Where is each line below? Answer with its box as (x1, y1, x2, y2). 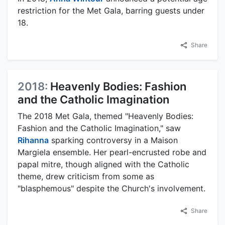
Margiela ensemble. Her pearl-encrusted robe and (18, 147, 206, 157)
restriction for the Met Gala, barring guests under (18, 5, 204, 16)
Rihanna (18, 135, 49, 145)
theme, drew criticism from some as (18, 171, 154, 181)
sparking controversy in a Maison (49, 135, 178, 145)
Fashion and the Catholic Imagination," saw (18, 123, 181, 133)
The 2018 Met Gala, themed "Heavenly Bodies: (18, 110, 193, 121)
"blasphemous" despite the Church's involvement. (18, 183, 205, 193)
